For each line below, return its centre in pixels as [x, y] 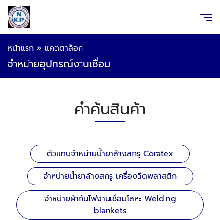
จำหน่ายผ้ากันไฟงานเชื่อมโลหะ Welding [110, 199]
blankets [110, 211]
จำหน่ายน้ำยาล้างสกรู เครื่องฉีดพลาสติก [110, 176]
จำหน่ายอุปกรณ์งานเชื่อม [59, 64]
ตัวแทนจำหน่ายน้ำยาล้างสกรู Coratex [110, 154]
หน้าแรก [21, 48]
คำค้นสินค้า [110, 109]
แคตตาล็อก [64, 48]
